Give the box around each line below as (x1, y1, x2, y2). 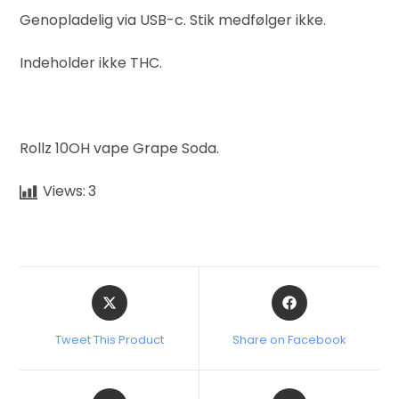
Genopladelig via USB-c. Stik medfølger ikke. (20, 10, 327, 31)
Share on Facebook (232, 331, 346, 349)
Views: (43, 181, 86, 202)
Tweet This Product (54, 331, 164, 349)
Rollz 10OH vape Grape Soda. (20, 138, 220, 159)
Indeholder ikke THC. (20, 53, 163, 74)
